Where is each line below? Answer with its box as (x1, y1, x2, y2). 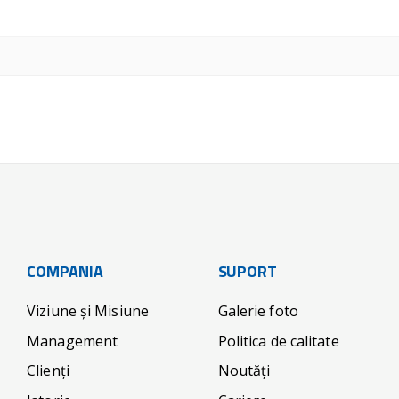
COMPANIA (27, 264, 103, 281)
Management (27, 330, 118, 351)
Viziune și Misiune (27, 301, 149, 322)
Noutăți (217, 361, 271, 381)
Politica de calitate (217, 330, 339, 351)
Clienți (27, 361, 69, 381)
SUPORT (217, 264, 277, 281)
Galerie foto (217, 301, 298, 322)
